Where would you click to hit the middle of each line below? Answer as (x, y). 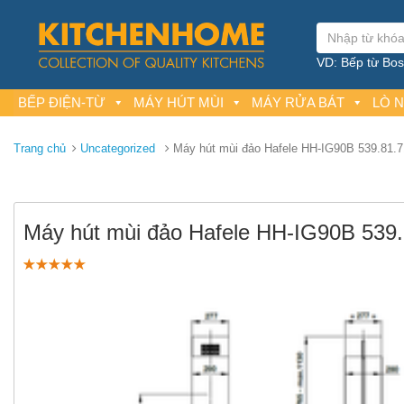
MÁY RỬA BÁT (298, 103)
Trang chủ (40, 149)
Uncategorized (118, 149)
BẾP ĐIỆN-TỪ (62, 103)
